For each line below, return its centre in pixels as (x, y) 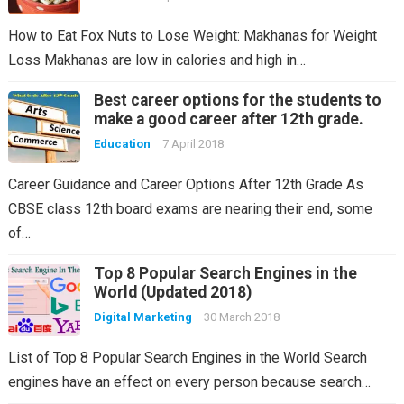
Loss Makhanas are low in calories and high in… (156, 60)
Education (122, 143)
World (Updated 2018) (172, 292)
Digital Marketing (142, 317)
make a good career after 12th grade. (228, 119)
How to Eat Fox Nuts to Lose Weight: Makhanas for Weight (192, 35)
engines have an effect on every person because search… (189, 381)
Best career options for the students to (237, 100)
